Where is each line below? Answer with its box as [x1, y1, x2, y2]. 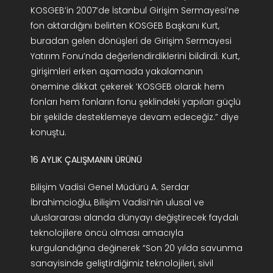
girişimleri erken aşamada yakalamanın [30, 65, 203, 78]
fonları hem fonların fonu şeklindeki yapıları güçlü [30, 96, 241, 108]
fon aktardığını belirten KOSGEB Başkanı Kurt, [30, 19, 219, 32]
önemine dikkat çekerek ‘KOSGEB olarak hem [30, 80, 224, 93]
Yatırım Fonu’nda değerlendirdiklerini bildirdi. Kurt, [30, 50, 239, 63]
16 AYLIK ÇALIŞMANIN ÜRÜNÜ [30, 154, 142, 166]
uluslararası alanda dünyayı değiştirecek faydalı [30, 211, 238, 224]
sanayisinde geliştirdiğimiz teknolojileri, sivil [30, 257, 213, 270]
